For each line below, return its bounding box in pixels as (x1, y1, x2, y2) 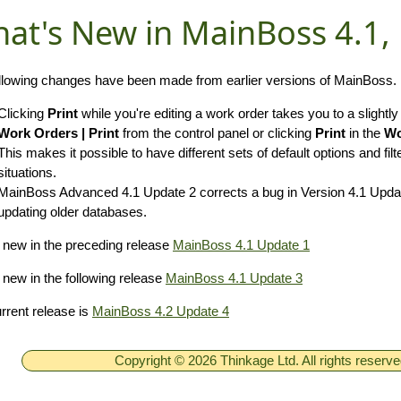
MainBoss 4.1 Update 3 (166, 270, 303, 286)
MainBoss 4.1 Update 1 (173, 237, 310, 252)
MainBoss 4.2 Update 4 (92, 303, 229, 319)
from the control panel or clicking (119, 125, 315, 141)
